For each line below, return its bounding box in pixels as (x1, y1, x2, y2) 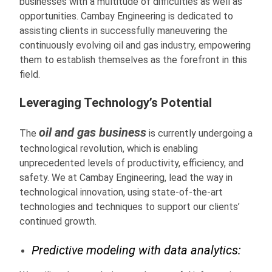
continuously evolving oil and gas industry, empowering (19, 39, 251, 51)
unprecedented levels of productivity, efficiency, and (19, 157, 243, 169)
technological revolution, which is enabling (19, 142, 198, 154)
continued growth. (19, 215, 97, 227)
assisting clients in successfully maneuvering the (19, 24, 228, 36)
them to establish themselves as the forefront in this (19, 53, 247, 66)
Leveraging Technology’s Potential (19, 95, 212, 110)
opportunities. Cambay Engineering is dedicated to (19, 10, 233, 22)
